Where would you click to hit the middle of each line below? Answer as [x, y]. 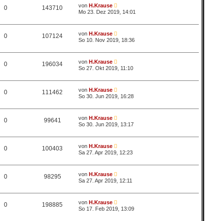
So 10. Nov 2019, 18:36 [107, 40]
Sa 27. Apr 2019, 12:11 [106, 181]
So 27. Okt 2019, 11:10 [106, 68]
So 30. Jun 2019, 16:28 [106, 96]
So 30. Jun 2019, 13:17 [106, 124]
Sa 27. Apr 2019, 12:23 [106, 152]
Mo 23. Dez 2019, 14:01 [107, 12]
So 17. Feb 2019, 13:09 [107, 209]
